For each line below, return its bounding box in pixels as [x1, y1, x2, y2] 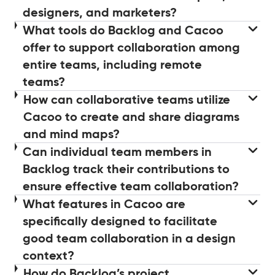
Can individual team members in [22, 143, 212, 160]
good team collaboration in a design [22, 230, 236, 246]
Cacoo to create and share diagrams [23, 108, 239, 125]
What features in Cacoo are [22, 195, 185, 212]
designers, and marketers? [23, 4, 177, 20]
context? [22, 247, 74, 263]
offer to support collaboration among [22, 39, 240, 55]
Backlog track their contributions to [22, 160, 230, 177]
